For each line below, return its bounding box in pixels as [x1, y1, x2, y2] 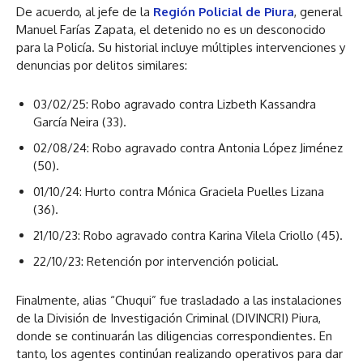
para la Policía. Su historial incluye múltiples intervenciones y [16, 39, 345, 55]
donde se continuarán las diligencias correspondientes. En [16, 327, 332, 344]
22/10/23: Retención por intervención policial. [33, 253, 279, 269]
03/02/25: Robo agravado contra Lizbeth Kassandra [33, 96, 316, 112]
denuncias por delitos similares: [16, 57, 187, 73]
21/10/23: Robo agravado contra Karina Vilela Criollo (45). [33, 227, 343, 243]
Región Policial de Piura [153, 3, 294, 19]
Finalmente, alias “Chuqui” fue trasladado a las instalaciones [16, 292, 342, 308]
